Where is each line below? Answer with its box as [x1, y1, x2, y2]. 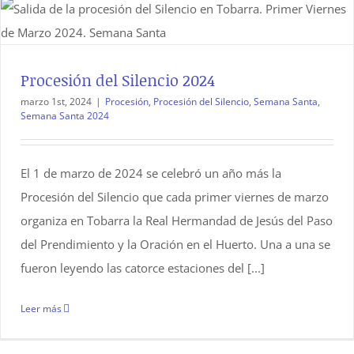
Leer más [21, 302, 62, 315]
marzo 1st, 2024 [21, 95, 92, 108]
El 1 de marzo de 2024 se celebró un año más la [21, 165, 281, 181]
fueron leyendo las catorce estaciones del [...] [21, 260, 265, 276]
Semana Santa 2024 [21, 109, 109, 122]
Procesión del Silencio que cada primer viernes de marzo [21, 189, 329, 205]
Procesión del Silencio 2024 [21, 69, 215, 91]
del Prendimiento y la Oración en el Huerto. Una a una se [21, 236, 330, 252]
